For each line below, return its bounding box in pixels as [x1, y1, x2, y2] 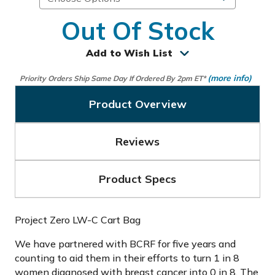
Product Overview [88, 97, 187, 111]
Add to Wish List [86, 47, 172, 59]
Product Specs [99, 172, 176, 186]
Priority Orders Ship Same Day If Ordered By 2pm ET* [20, 74, 207, 83]
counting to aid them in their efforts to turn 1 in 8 [15, 252, 239, 264]
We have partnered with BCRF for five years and [15, 238, 236, 250]
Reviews [115, 134, 160, 149]
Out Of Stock [61, 15, 214, 46]
